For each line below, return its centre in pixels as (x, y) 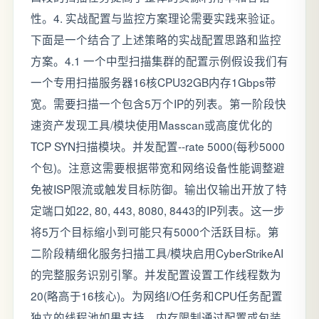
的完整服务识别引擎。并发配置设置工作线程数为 (156, 274)
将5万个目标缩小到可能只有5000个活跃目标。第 (155, 231)
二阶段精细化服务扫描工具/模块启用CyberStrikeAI (157, 253)
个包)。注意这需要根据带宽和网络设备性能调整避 (158, 167)
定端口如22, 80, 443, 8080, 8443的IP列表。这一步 (158, 210)
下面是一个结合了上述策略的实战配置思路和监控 (156, 39)
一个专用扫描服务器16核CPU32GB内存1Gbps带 (153, 82)
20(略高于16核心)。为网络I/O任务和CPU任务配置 (157, 296)
